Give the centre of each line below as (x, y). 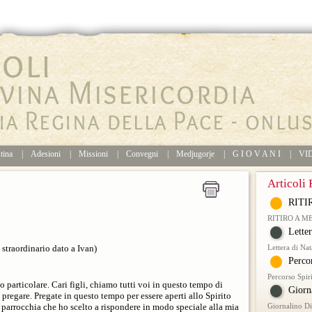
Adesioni (46, 154)
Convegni (142, 154)
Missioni (93, 154)
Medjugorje (195, 154)
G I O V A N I (257, 154)
